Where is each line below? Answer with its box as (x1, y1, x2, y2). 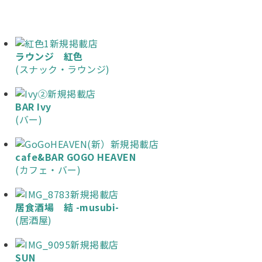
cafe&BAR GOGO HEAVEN (15, 150, 136, 164)
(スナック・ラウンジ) (15, 62, 110, 76)
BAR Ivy (15, 99, 51, 113)
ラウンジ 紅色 (15, 49, 83, 63)
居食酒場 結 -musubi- (15, 200, 119, 214)
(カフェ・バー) (15, 163, 81, 177)
